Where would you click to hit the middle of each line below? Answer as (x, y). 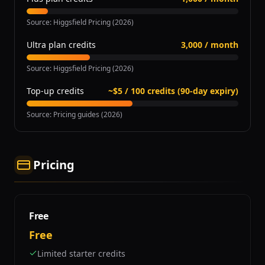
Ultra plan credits (61, 45)
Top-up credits (55, 91)
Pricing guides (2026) (88, 114)
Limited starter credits (81, 253)
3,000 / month (210, 45)
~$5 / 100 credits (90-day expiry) (173, 91)
